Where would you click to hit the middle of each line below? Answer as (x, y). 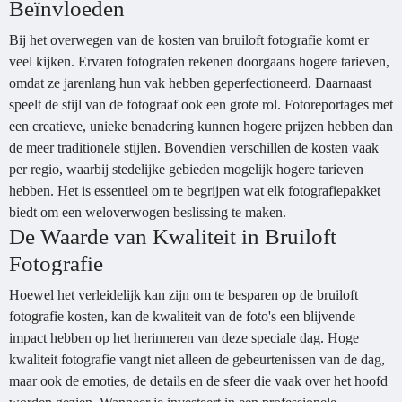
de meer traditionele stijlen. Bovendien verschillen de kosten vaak (194, 148)
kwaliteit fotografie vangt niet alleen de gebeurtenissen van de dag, (197, 359)
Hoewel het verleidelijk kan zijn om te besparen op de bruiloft (184, 295)
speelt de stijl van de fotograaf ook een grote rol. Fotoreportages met (201, 105)
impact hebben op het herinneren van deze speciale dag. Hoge (184, 338)
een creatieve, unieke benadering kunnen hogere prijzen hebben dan (201, 126)
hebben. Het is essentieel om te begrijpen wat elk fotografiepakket (195, 191)
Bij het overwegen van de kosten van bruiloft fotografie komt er (189, 40)
